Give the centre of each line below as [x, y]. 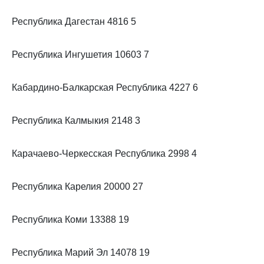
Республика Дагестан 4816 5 [74, 22]
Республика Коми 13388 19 [70, 220]
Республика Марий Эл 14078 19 [81, 253]
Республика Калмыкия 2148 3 [76, 121]
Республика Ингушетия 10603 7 [80, 55]
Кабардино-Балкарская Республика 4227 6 [105, 88]
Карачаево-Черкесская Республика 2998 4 [104, 154]
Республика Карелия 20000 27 [77, 187]
